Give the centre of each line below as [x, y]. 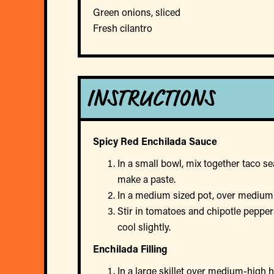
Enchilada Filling [130, 248]
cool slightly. [144, 226]
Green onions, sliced [137, 12]
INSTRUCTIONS [150, 98]
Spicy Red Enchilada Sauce [155, 141]
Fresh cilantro [123, 28]
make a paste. [146, 179]
